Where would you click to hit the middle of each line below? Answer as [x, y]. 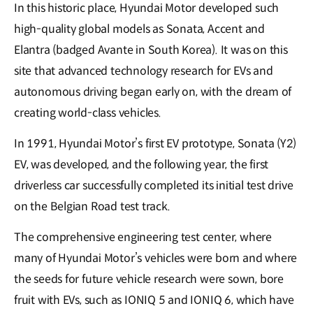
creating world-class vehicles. [88, 113]
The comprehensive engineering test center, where [143, 238]
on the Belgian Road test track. [92, 207]
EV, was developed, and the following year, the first [141, 165]
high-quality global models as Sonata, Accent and [139, 29]
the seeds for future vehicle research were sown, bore [149, 279]
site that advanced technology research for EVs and [144, 71]
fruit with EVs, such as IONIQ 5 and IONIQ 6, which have [154, 300]
